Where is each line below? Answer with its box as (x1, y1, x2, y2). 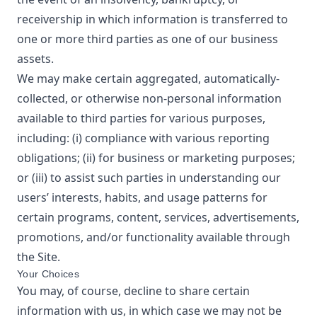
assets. (17, 51, 54, 67)
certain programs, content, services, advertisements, (17, 209, 299, 225)
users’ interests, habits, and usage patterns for (17, 190, 267, 205)
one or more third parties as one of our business (17, 31, 278, 47)
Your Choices (17, 268, 80, 279)
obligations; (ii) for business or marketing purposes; (17, 150, 295, 166)
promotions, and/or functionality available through (17, 229, 290, 245)
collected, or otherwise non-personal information (17, 91, 282, 106)
